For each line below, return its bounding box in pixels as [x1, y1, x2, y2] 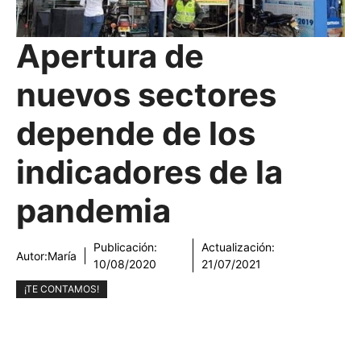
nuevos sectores [16, 75, 276, 114]
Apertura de [16, 36, 204, 76]
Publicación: [93, 240, 157, 254]
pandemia [16, 191, 171, 230]
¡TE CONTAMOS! [24, 283, 99, 295]
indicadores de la [16, 152, 283, 192]
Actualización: [201, 240, 275, 254]
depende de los [16, 114, 255, 153]
